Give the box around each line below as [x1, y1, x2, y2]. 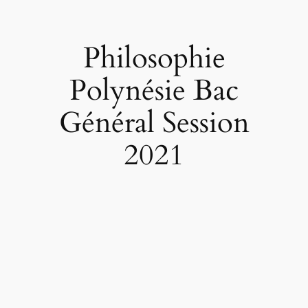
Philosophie [82, 39, 225, 78]
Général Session [58, 104, 250, 143]
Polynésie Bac [69, 71, 239, 111]
